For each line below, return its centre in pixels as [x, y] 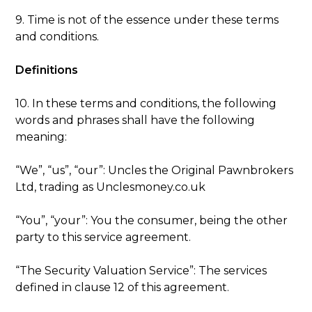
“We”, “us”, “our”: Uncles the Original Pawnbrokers [155, 170]
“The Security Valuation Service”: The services [141, 270]
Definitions [47, 70]
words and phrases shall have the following [135, 120]
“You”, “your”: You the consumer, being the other [152, 220]
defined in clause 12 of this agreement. [123, 287]
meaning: [41, 136]
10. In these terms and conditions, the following [146, 103]
